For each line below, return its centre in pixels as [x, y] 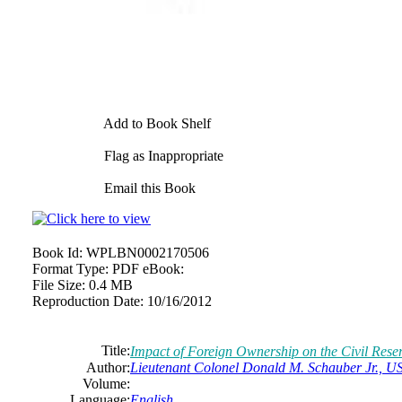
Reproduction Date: [88, 301]
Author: [108, 367]
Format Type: [70, 268]
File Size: [59, 284]
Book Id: [57, 252]
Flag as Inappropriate [162, 155]
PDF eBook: [148, 268]
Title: [116, 350]
